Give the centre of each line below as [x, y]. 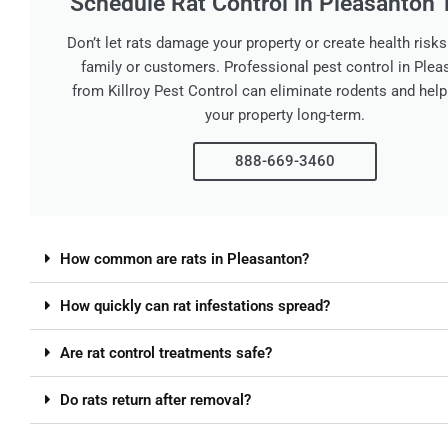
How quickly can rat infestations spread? [195, 305]
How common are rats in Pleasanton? [184, 258]
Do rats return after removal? [155, 399]
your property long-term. [285, 114]
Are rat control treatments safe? [166, 352]
